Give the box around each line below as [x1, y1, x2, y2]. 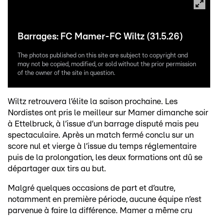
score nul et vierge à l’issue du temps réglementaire [8, 142, 197, 150]
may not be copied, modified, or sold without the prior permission [18, 61, 196, 68]
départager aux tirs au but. [8, 164, 106, 173]
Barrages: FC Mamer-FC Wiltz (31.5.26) [18, 32, 183, 41]
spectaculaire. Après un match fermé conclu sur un [8, 131, 194, 139]
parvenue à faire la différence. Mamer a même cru [8, 206, 192, 215]
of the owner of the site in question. [18, 70, 115, 76]
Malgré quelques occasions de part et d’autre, [8, 184, 175, 192]
